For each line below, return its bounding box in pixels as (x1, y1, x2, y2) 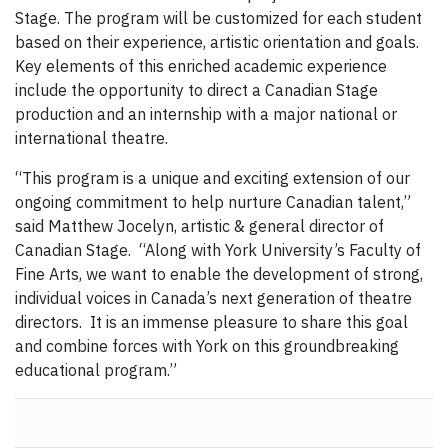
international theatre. (15, 128, 168, 149)
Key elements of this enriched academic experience (15, 56, 387, 77)
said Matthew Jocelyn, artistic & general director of (15, 216, 384, 237)
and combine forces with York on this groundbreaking (15, 336, 399, 357)
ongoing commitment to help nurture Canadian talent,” (15, 192, 411, 213)
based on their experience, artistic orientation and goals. (15, 32, 419, 53)
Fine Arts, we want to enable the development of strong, (15, 264, 423, 285)
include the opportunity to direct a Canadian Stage (15, 80, 378, 101)
